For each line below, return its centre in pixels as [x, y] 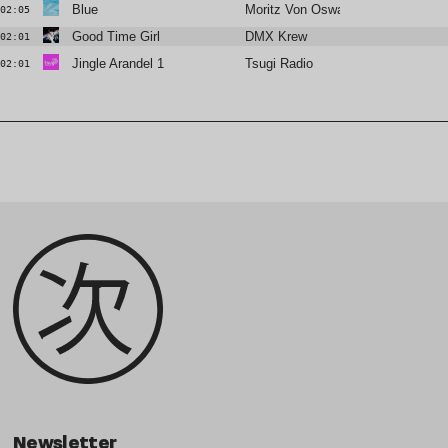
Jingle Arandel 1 [117, 64]
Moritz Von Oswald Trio [313, 10]
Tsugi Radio [279, 64]
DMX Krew [276, 37]
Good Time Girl [115, 37]
